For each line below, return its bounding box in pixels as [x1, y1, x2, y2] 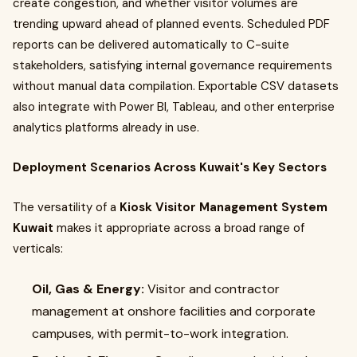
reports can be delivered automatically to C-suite [13, 37, 289, 53]
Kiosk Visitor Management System [120, 199, 328, 215]
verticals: [13, 241, 63, 257]
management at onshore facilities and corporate [32, 303, 316, 320]
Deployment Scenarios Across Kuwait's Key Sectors [13, 159, 327, 175]
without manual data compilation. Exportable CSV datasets [13, 78, 339, 94]
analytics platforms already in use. [13, 120, 199, 135]
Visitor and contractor [147, 280, 280, 297]
